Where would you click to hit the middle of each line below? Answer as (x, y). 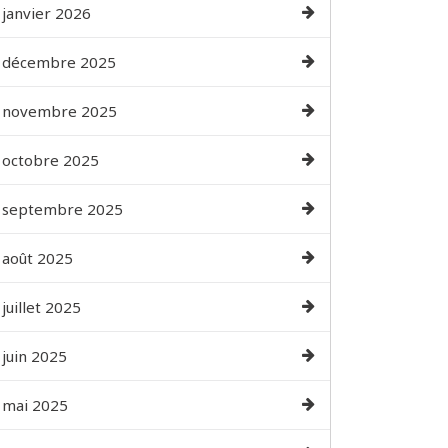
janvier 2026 (46, 13)
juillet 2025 (41, 307)
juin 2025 (34, 356)
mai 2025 (35, 405)
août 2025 (37, 258)
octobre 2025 (50, 160)
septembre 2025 (62, 209)
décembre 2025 (59, 62)
